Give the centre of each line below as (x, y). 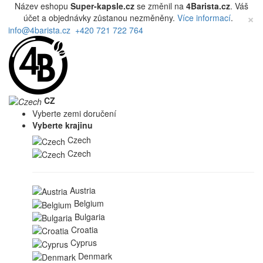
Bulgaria (90, 216)
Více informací (204, 18)
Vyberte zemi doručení (74, 114)
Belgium (89, 203)
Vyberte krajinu (63, 125)
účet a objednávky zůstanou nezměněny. (100, 18)
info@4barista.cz (38, 30)
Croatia (85, 229)
